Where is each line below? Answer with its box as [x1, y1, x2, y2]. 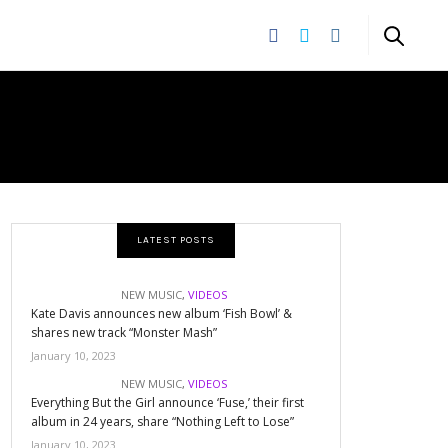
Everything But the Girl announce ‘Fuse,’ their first [31, 394, 305, 411]
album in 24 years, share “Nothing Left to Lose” [31, 413, 295, 430]
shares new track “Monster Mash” [31, 324, 218, 341]
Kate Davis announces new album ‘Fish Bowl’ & [31, 305, 293, 322]
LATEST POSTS [137, 234, 215, 246]
